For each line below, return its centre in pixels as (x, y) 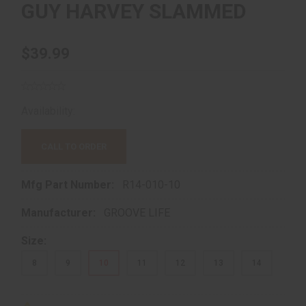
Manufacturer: (60, 213)
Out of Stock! (107, 111)
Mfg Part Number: (69, 185)
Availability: (50, 111)
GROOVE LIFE (137, 213)
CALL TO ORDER (74, 147)
